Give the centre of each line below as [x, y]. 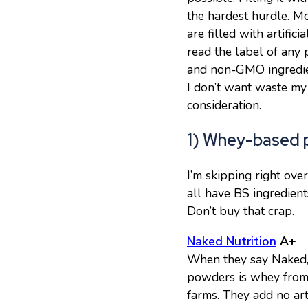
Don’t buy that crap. [241, 211]
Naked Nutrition [232, 241]
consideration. [224, 105]
